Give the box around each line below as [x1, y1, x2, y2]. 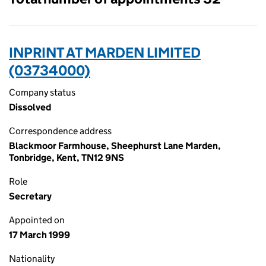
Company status [9, 87, 75, 98]
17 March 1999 [9, 229, 70, 240]
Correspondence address [9, 125, 112, 137]
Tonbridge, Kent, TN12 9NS [9, 152, 124, 163]
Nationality [9, 253, 55, 264]
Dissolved [9, 102, 51, 113]
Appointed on [9, 214, 65, 226]
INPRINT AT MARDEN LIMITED [9, 44, 201, 61]
